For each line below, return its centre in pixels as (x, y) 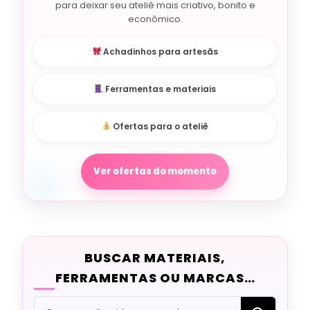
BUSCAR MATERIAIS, (155, 257)
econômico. (155, 19)
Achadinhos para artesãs (160, 51)
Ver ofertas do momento (155, 171)
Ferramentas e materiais (160, 89)
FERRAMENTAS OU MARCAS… (155, 277)
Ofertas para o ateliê (160, 126)
